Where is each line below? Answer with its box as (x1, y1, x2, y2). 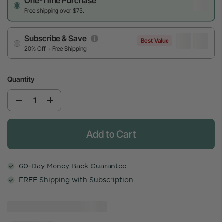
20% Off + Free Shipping (24, 45, 87, 52)
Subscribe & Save (24, 33, 87, 43)
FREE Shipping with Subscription (19, 176, 133, 184)
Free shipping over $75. (24, 7, 84, 14)
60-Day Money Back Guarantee (19, 162, 126, 170)
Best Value (141, 37, 169, 44)
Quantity (7, 75, 35, 83)
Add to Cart (86, 128, 136, 140)
